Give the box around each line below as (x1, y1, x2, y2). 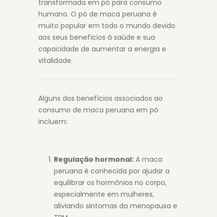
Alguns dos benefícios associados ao (38, 93, 163, 103)
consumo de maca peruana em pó (38, 105, 158, 115)
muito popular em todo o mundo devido (38, 21, 175, 31)
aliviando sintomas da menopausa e (54, 201, 177, 211)
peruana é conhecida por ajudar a (54, 166, 170, 176)
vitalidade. (38, 56, 73, 65)
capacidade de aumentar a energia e (38, 44, 166, 54)
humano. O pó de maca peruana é (38, 9, 157, 19)
